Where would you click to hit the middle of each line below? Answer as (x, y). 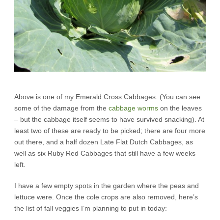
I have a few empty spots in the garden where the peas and (107, 185)
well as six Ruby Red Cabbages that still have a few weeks (105, 153)
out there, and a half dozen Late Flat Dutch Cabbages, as (104, 142)
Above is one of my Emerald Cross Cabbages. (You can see (107, 96)
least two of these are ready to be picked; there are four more (110, 130)
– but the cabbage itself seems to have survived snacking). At (109, 119)
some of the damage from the (61, 108)
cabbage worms (133, 108)
